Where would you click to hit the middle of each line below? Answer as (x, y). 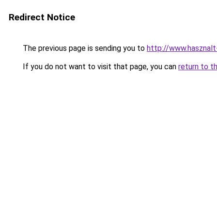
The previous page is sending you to (84, 48)
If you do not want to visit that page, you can (100, 67)
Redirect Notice (42, 17)
